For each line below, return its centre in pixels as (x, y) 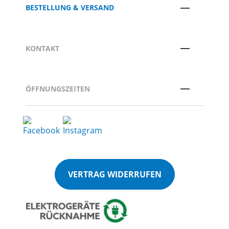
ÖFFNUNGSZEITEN (58, 88)
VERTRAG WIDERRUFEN (114, 175)
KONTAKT (42, 48)
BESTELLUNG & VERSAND (70, 8)
